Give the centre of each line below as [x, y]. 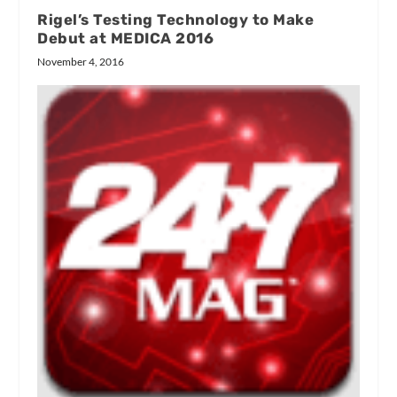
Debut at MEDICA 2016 [126, 39]
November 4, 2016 [81, 62]
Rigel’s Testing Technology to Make [176, 20]
